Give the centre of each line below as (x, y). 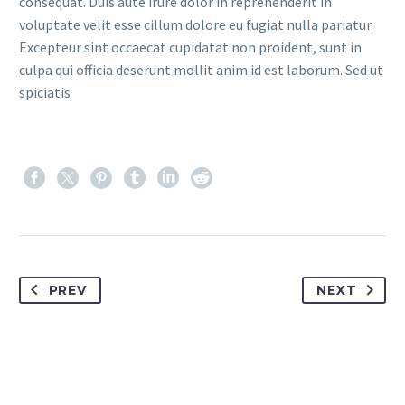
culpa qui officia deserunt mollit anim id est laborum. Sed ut (201, 70)
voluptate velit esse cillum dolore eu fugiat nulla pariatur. (196, 25)
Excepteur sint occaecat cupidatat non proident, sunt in (190, 47)
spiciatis (45, 93)
